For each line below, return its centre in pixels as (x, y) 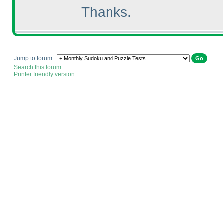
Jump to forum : (35, 58)
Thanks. (106, 12)
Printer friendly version (44, 74)
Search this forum (37, 67)
